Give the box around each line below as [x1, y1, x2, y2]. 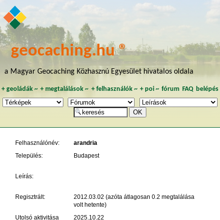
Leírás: [15, 172, 33, 180]
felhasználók [96, 85, 133, 92]
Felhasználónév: [15, 139, 59, 146]
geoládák [6, 85, 33, 92]
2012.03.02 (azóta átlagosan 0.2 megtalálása [73, 193, 194, 200]
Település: [15, 152, 43, 159]
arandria [73, 139, 97, 146]
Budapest [73, 152, 99, 159]
